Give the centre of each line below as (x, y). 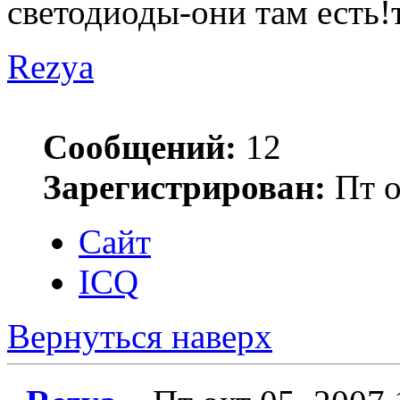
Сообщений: (140, 146)
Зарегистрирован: (184, 187)
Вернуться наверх (140, 336)
